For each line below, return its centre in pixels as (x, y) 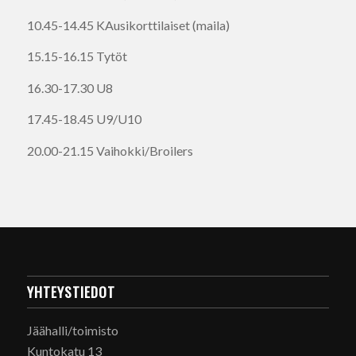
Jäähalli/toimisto (72, 331)
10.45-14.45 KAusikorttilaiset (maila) (128, 25)
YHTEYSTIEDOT (71, 292)
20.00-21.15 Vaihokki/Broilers (110, 150)
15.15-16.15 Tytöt (77, 56)
